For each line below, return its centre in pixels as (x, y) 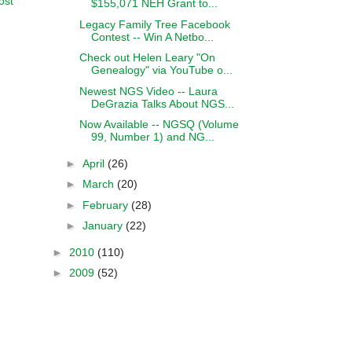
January (104, 225)
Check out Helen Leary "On (147, 57)
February (106, 205)
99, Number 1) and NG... (152, 137)
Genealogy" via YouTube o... (161, 70)
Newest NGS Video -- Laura (148, 91)
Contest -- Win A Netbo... (152, 37)
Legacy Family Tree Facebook (154, 24)
